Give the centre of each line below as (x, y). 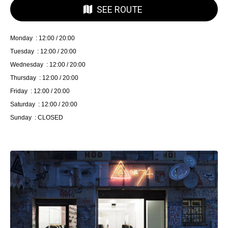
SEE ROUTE (120, 9)
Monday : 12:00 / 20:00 (42, 38)
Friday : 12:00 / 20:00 (40, 91)
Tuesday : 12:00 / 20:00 (43, 52)
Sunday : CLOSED (37, 118)
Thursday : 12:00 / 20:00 (44, 78)
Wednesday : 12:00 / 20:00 (48, 65)
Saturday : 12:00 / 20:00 (44, 105)
